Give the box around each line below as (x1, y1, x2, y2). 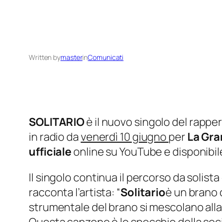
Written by (29, 53, 60, 62)
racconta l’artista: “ (29, 185, 120, 200)
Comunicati (88, 53, 124, 62)
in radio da (29, 129, 81, 145)
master (60, 53, 83, 62)
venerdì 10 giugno (80, 129, 169, 145)
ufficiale (29, 144, 72, 160)
